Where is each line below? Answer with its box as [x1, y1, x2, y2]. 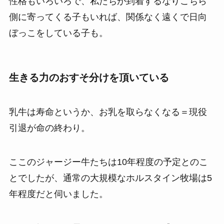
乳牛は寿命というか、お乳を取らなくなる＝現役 [8, 107, 207, 117]
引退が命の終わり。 [8, 123, 90, 133]
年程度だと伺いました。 [8, 188, 108, 199]
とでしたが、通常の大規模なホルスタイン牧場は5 [8, 172, 212, 183]
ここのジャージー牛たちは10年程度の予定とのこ [8, 156, 208, 167]
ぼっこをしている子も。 [8, 28, 108, 38]
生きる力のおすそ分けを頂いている [8, 71, 169, 83]
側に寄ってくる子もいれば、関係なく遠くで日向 [8, 12, 207, 22]
